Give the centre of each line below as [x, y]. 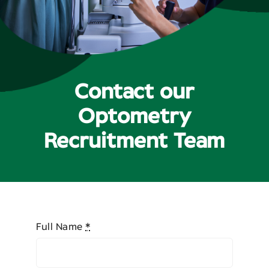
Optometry [134, 117]
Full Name [61, 227]
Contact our [134, 92]
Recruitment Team [134, 141]
